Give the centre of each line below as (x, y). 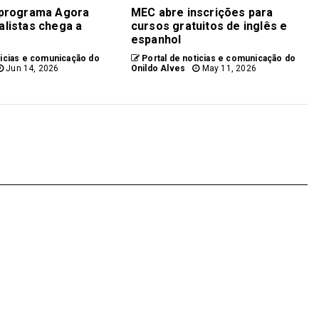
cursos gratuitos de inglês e (209, 26)
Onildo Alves (158, 69)
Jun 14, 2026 (31, 69)
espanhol (156, 40)
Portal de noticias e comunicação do (218, 59)
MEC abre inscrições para (202, 13)
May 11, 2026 (228, 69)
